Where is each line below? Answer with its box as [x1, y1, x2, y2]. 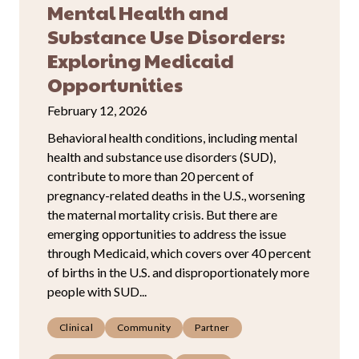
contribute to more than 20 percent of [47, 167, 254, 184]
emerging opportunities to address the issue [47, 225, 286, 241]
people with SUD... [47, 283, 147, 299]
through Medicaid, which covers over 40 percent [47, 244, 311, 260]
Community [116, 321, 171, 333]
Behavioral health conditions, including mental [47, 129, 297, 145]
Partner [195, 321, 230, 333]
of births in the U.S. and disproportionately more [47, 264, 309, 280]
